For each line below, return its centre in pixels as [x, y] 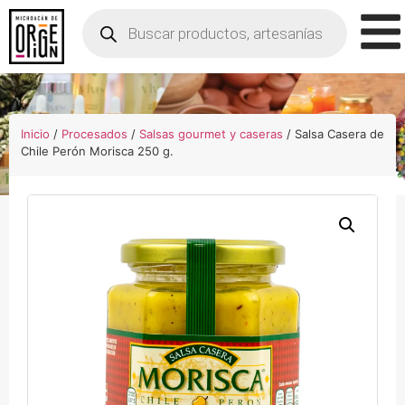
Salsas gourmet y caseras [211, 133]
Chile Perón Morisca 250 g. [97, 151]
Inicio [35, 133]
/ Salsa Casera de [334, 133]
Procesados [94, 133]
